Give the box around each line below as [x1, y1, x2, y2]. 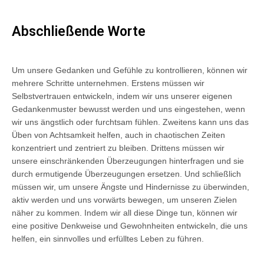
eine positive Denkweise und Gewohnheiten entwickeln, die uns [12, 220, 247, 230]
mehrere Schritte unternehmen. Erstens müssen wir [12, 78, 204, 88]
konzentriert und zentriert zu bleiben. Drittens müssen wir [12, 143, 225, 153]
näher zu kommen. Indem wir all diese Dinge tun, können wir [12, 207, 237, 217]
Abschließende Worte [12, 23, 146, 39]
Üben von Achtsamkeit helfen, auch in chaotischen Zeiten [12, 130, 225, 140]
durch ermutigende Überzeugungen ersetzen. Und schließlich [12, 169, 241, 179]
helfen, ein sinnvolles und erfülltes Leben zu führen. [12, 233, 204, 243]
